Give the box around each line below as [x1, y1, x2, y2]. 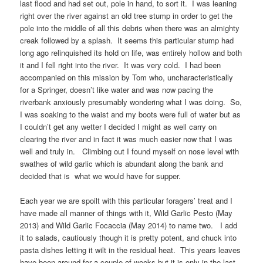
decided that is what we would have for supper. [20, 170, 181, 182]
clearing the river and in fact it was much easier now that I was [20, 133, 233, 145]
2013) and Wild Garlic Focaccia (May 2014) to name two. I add [20, 220, 238, 231]
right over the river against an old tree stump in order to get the [20, 10, 233, 22]
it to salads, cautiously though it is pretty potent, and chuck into [20, 232, 237, 244]
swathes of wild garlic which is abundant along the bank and [20, 158, 224, 170]
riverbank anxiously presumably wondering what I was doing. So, [20, 96, 242, 108]
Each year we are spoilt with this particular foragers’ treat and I [20, 195, 233, 207]
